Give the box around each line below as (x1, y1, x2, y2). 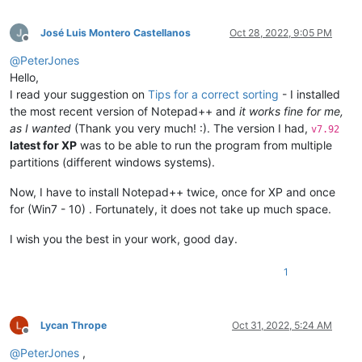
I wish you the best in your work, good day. (10, 231, 238, 246)
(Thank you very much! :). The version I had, (71, 120, 311, 135)
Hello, (10, 69, 39, 84)
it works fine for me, (239, 103, 343, 118)
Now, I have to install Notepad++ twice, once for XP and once (10, 184, 335, 199)
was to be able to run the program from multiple (77, 137, 332, 152)
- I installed (279, 86, 340, 101)
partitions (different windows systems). (10, 154, 215, 169)
